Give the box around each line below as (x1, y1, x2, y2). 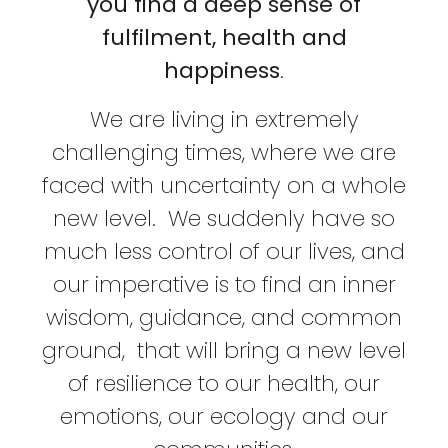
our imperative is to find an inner (52, 268, 396, 300)
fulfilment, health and (101, 21, 347, 53)
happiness (164, 54, 280, 86)
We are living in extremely (89, 103, 359, 135)
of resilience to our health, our (68, 367, 380, 399)
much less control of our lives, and (43, 235, 405, 267)
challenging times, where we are (52, 136, 396, 168)
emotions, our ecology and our (60, 400, 388, 432)
